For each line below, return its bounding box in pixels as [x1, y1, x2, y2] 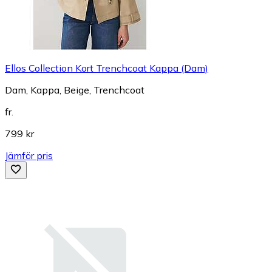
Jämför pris [5, 149, 53, 161]
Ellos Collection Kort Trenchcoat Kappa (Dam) [5, 61, 208, 74]
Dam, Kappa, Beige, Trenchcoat [5, 83, 144, 96]
